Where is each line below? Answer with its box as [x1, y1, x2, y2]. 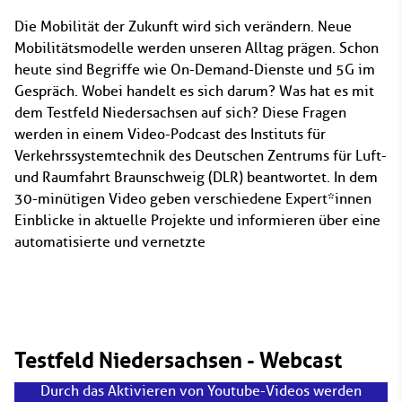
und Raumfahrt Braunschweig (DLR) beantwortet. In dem [14, 169, 378, 186]
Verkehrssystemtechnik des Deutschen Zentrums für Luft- [14, 147, 387, 164]
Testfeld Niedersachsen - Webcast [14, 347, 342, 373]
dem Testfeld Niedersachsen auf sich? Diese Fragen [14, 104, 346, 121]
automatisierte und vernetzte [14, 233, 205, 250]
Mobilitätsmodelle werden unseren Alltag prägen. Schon [14, 39, 379, 57]
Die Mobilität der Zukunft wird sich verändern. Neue [14, 18, 352, 35]
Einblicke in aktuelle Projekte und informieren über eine [14, 212, 380, 229]
